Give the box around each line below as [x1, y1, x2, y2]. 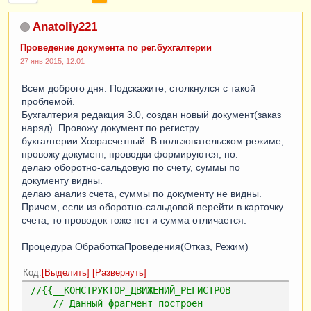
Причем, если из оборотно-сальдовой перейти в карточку [22, 201, 283, 212]
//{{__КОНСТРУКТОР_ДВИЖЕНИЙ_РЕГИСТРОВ [31, 284, 230, 296]
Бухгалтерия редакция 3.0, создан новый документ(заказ [22, 108, 281, 120]
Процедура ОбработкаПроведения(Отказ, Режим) [22, 240, 249, 252]
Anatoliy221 [33, 19, 97, 33]
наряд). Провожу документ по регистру [22, 121, 199, 133]
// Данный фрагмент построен [53, 297, 203, 309]
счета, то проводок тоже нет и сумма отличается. [22, 214, 246, 226]
